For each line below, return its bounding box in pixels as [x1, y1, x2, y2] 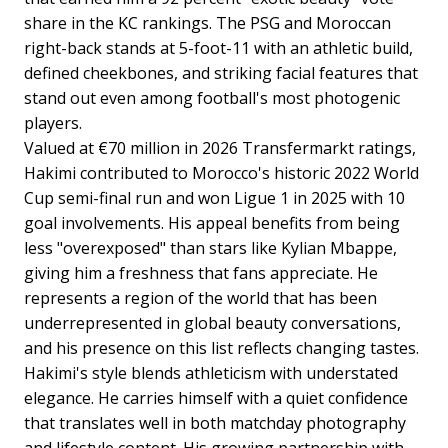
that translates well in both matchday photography [24, 411, 406, 434]
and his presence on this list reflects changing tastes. [24, 336, 419, 359]
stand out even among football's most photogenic [24, 86, 400, 109]
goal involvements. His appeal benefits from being [24, 211, 400, 234]
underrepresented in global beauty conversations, [24, 311, 401, 334]
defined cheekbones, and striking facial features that [24, 61, 418, 84]
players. [24, 111, 82, 134]
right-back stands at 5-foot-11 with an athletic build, [24, 36, 413, 59]
